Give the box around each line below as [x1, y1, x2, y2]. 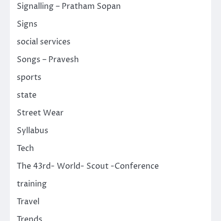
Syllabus [17, 125, 48, 136]
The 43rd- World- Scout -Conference [17, 160, 159, 172]
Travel [17, 196, 39, 207]
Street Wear [17, 107, 64, 118]
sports [17, 72, 41, 83]
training [17, 178, 47, 189]
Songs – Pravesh [17, 54, 79, 65]
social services [17, 36, 71, 47]
